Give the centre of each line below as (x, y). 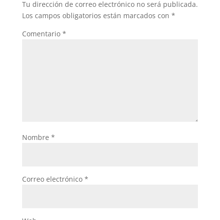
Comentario (42, 34)
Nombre (36, 137)
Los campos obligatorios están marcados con (96, 16)
